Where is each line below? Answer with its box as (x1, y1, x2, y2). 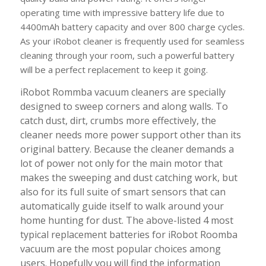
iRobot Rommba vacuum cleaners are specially (20, 85, 226, 99)
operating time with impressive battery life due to (20, 7, 224, 19)
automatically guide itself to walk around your (20, 199, 224, 213)
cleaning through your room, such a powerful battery (20, 49, 235, 62)
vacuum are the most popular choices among (20, 242, 221, 255)
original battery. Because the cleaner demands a (20, 142, 234, 156)
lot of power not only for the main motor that (20, 156, 223, 170)
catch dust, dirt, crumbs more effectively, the (20, 113, 216, 127)
